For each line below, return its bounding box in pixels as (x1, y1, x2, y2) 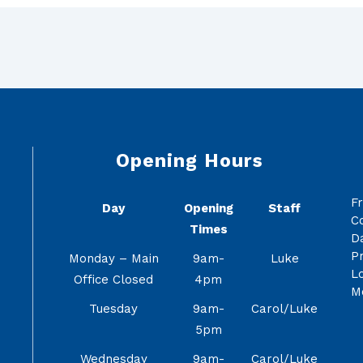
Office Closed (74, 271, 154, 287)
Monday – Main (68, 250, 159, 266)
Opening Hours (116, 149, 264, 172)
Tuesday (89, 301, 139, 316)
